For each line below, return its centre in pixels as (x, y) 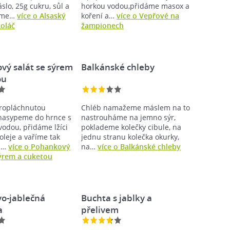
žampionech (103, 25)
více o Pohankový (40, 146)
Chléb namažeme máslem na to (136, 107)
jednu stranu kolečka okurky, (130, 137)
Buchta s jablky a (117, 198)
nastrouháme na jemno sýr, (129, 117)
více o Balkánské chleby (139, 146)
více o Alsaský (42, 15)
